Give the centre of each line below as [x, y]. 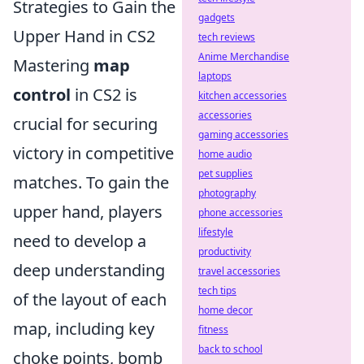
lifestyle [216, 232]
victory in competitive [93, 153]
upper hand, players [88, 211]
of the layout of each [90, 299]
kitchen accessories [243, 95]
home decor [225, 310]
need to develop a [80, 240]
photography [227, 193]
